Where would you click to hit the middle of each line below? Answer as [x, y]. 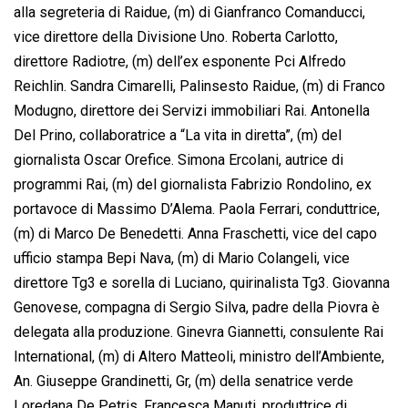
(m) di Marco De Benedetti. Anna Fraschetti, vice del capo [195, 234]
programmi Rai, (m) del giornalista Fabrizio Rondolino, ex [193, 185]
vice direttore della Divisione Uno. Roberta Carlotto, [176, 37]
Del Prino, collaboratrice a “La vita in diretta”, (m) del [178, 136]
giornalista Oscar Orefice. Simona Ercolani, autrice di [178, 160]
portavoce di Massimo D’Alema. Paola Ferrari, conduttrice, [197, 209]
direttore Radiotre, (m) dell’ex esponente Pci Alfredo [180, 62]
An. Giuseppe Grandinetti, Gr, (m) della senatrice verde [184, 382]
